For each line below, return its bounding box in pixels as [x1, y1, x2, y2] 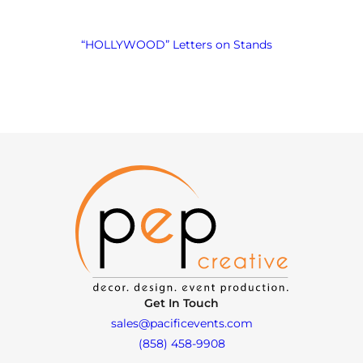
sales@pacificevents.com [110, 315, 253, 331]
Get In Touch [144, 295, 219, 310]
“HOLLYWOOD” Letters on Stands [81, 36, 272, 52]
